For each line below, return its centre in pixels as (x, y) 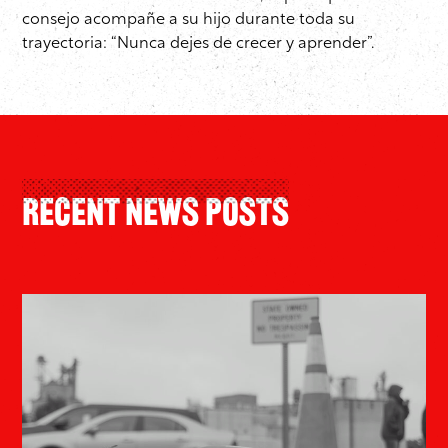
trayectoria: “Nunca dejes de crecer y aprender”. (198, 44)
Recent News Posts (155, 216)
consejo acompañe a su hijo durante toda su (188, 20)
